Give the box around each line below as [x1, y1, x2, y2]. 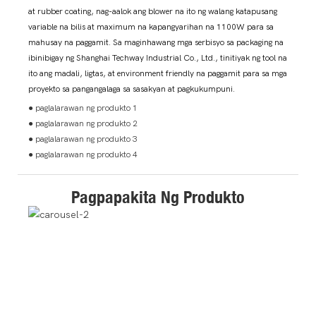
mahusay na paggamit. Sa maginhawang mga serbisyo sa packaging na [28, 37, 284, 48]
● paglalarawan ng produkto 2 [28, 118, 138, 128]
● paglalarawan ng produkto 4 [28, 149, 138, 159]
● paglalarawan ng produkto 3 [28, 133, 138, 144]
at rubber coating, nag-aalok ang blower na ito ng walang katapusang [28, 6, 277, 17]
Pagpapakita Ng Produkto [71, 186, 245, 208]
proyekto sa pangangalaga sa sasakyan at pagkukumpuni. [28, 84, 235, 95]
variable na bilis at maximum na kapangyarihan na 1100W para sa [28, 22, 274, 32]
